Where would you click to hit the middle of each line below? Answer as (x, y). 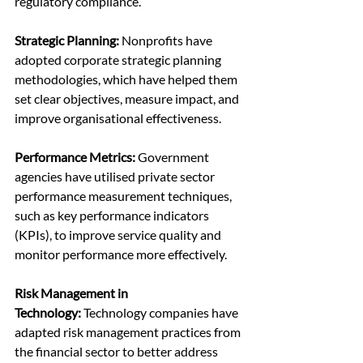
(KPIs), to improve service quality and (119, 235)
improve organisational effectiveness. (118, 118)
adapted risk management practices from (129, 332)
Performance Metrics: (75, 157)
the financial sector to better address (117, 352)
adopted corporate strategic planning (119, 60)
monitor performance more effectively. (121, 254)
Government (173, 157)
